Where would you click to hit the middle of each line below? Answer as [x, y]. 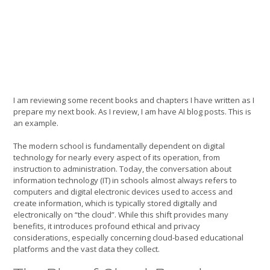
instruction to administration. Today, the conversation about [122, 169]
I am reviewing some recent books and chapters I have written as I [134, 100]
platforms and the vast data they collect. [86, 249]
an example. [36, 123]
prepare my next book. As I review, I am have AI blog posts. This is [132, 111]
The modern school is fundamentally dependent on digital [119, 146]
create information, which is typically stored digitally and [115, 203]
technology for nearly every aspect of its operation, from [117, 157]
